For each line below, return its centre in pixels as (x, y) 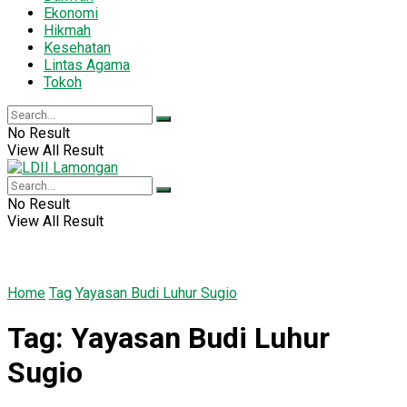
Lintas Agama (87, 65)
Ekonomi (71, 13)
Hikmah (67, 30)
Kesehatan (77, 47)
